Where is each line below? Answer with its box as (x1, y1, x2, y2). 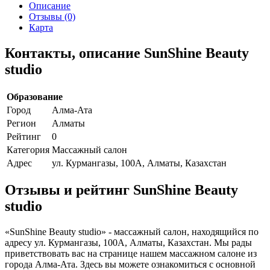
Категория (7, 144, 49, 155)
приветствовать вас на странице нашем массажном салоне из (5, 248, 257, 259)
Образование (7, 91, 63, 102)
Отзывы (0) (29, 11, 75, 22)
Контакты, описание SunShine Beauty (5, 45, 249, 61)
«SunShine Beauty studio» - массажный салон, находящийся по (5, 227, 259, 237)
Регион (7, 118, 36, 128)
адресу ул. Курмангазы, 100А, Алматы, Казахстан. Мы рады (5, 237, 252, 248)
